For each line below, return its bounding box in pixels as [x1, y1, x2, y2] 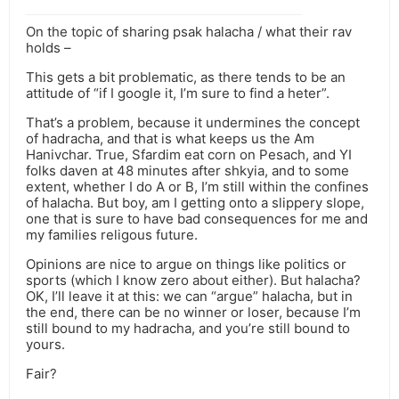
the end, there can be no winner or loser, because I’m [26, 304, 361, 322]
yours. [26, 336, 65, 354]
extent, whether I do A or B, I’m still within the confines [26, 178, 369, 196]
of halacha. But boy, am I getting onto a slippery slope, [26, 194, 364, 212]
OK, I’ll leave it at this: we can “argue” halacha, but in [26, 288, 353, 305]
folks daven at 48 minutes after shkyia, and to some [26, 162, 349, 180]
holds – [26, 39, 71, 57]
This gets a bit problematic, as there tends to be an [26, 69, 346, 86]
